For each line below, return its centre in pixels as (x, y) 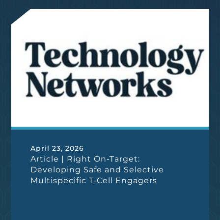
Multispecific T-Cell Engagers (94, 180)
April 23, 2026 (57, 148)
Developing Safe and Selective (97, 170)
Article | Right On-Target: (85, 159)
